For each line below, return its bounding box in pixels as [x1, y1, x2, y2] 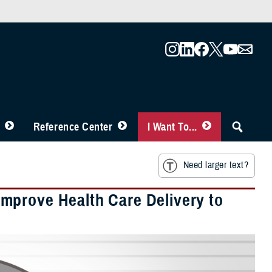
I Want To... [147, 120, 197, 134]
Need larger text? [183, 159, 248, 172]
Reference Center [33, 120, 113, 134]
